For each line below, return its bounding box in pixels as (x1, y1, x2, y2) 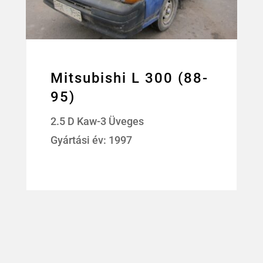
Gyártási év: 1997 (50, 134, 133, 147)
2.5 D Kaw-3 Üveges (50, 115, 144, 128)
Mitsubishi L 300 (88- (50, 70, 209, 87)
